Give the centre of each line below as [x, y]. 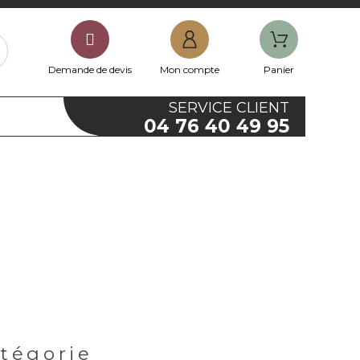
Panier [278, 70]
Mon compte [189, 70]
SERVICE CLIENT [229, 108]
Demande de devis [90, 70]
